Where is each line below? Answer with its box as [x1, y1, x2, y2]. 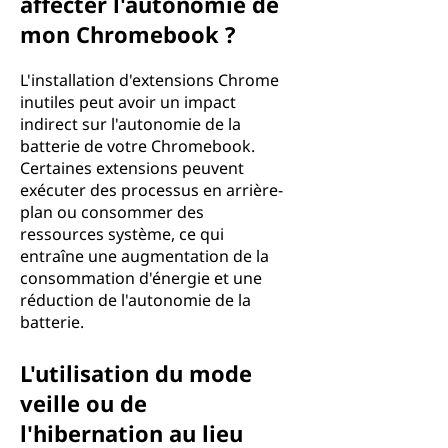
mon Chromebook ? [20, 19, 236, 49]
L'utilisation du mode [20, 358, 252, 388]
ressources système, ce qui [20, 223, 224, 245]
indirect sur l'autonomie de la [20, 113, 241, 135]
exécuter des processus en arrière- [20, 179, 283, 201]
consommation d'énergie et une [20, 267, 262, 289]
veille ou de [20, 388, 147, 418]
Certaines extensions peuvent [20, 157, 244, 179]
